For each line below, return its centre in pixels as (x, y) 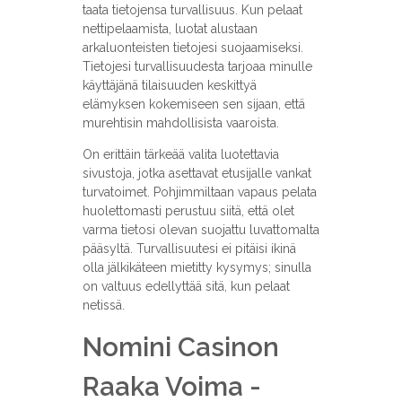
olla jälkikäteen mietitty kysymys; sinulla (197, 268)
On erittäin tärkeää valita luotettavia (180, 155)
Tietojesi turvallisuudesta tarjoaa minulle (197, 67)
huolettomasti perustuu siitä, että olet (188, 211)
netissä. (103, 306)
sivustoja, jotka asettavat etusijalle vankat (197, 174)
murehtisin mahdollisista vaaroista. (180, 123)
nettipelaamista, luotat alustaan (170, 29)
